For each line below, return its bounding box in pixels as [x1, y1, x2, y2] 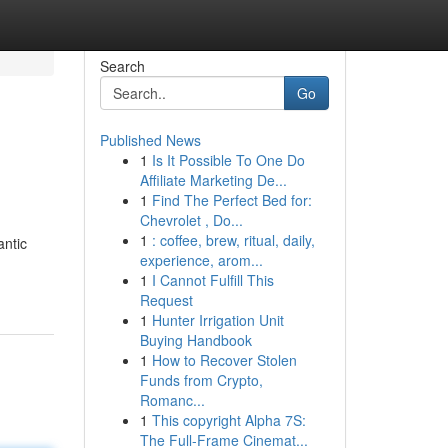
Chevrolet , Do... [139, 210, 243, 230]
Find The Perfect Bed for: [151, 190, 312, 210]
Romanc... [139, 390, 205, 410]
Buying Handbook [139, 330, 252, 350]
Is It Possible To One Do [151, 150, 305, 170]
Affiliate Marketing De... [139, 170, 287, 190]
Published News [99, 130, 201, 150]
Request [139, 290, 193, 310]
